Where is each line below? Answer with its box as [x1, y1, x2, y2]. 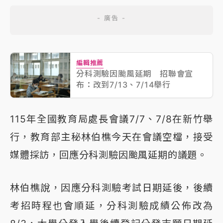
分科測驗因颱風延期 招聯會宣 [76, 68, 194, 79]
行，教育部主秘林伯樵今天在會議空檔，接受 [10, 130, 213, 143]
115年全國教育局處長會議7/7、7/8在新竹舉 [10, 112, 213, 125]
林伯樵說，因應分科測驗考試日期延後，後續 [10, 181, 213, 194]
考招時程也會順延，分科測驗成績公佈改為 [10, 199, 213, 212]
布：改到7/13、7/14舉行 [76, 79, 171, 90]
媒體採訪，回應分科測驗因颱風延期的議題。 [10, 148, 207, 161]
